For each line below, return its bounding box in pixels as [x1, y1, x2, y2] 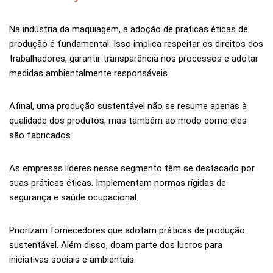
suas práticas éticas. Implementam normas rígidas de [9, 177, 226, 188]
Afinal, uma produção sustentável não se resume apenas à [9, 100, 247, 112]
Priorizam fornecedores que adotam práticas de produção [9, 224, 245, 236]
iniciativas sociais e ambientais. [9, 253, 136, 265]
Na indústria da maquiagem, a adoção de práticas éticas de [9, 23, 248, 35]
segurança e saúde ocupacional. [9, 191, 138, 203]
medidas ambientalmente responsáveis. [9, 67, 169, 79]
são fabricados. [9, 129, 73, 141]
